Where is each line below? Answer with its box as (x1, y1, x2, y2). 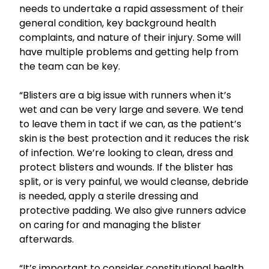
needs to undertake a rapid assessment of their (19, 2, 244, 16)
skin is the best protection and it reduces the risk (19, 131, 249, 145)
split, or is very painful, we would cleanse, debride (19, 175, 249, 189)
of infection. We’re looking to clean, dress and (19, 146, 233, 160)
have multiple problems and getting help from (19, 45, 238, 59)
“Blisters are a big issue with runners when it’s (19, 88, 231, 102)
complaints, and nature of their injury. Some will (19, 31, 241, 44)
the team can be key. (19, 59, 120, 73)
